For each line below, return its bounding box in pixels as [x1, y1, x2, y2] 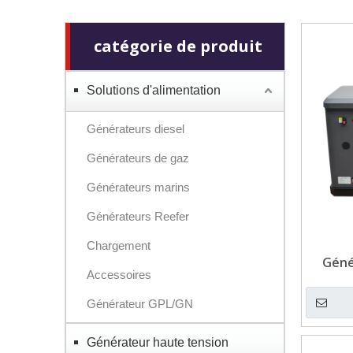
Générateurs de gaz [87, 151, 189, 165]
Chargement [87, 239, 150, 252]
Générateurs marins [87, 180, 190, 194]
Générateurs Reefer [87, 210, 189, 223]
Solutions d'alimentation [87, 84, 221, 97]
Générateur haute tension [87, 336, 229, 349]
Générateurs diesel [87, 122, 184, 136]
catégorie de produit [94, 35, 262, 57]
